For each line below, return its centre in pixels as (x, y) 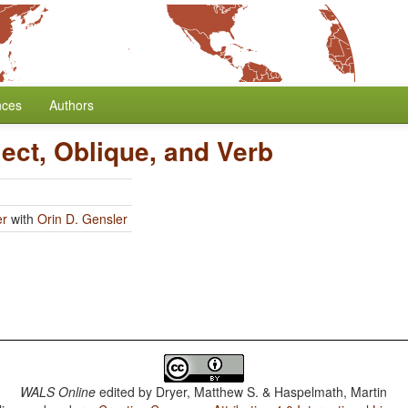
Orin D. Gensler (82, 219)
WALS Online (58, 392)
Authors (71, 105)
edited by (126, 392)
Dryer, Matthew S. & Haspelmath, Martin (272, 392)
